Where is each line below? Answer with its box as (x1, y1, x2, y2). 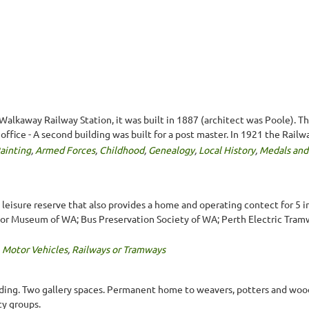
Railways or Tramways (72, 242, 166, 255)
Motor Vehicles (2, 242, 68, 255)
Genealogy (148, 143, 195, 156)
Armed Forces (35, 143, 95, 156)
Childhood (99, 143, 144, 156)
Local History (199, 143, 255, 156)
